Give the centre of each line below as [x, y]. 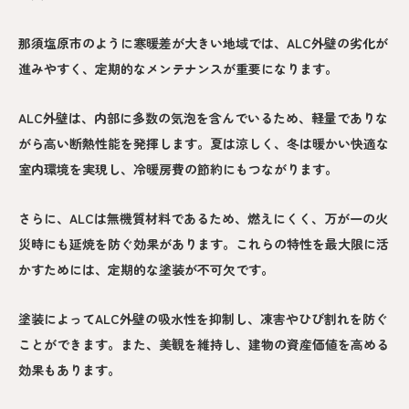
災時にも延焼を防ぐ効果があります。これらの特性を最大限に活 [204, 243]
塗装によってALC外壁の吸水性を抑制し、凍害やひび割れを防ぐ [203, 318]
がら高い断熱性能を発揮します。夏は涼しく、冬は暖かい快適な [204, 143]
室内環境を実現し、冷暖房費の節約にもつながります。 [178, 168]
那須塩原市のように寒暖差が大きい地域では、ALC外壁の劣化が [203, 42]
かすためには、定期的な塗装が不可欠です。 [146, 269]
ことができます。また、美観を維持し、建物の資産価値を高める [204, 344]
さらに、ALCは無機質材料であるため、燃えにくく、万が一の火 [203, 218]
